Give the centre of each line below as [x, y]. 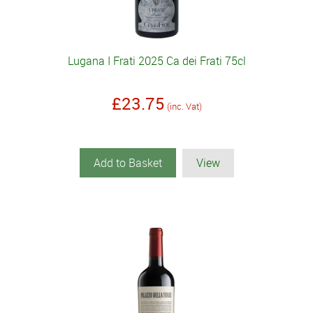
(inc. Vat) [184, 107]
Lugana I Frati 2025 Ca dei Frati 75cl [156, 61]
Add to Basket [128, 163]
